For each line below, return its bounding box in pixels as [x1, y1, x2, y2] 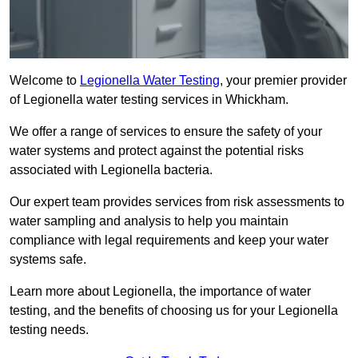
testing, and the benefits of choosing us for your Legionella [10, 304, 338, 318]
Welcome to [10, 74, 80, 88]
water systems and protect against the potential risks [10, 144, 304, 158]
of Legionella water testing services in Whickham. [10, 93, 288, 107]
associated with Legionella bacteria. [10, 163, 213, 177]
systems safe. [10, 253, 86, 267]
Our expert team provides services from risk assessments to [10, 195, 344, 209]
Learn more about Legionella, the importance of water [10, 284, 311, 299]
